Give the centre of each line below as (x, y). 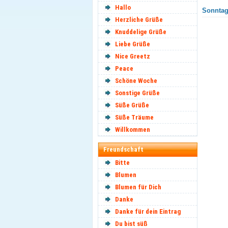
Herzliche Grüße (139, 20)
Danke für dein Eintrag (148, 211)
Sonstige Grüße (137, 93)
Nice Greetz (133, 56)
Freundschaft (123, 149)
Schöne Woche (136, 81)
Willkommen (133, 130)
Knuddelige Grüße (141, 32)
